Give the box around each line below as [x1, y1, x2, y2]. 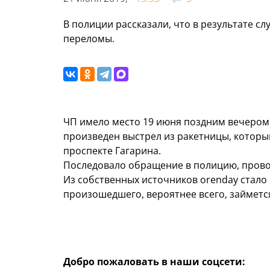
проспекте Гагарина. [63, 144, 161, 158]
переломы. [63, 32, 115, 46]
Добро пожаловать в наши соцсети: [63, 255, 245, 269]
